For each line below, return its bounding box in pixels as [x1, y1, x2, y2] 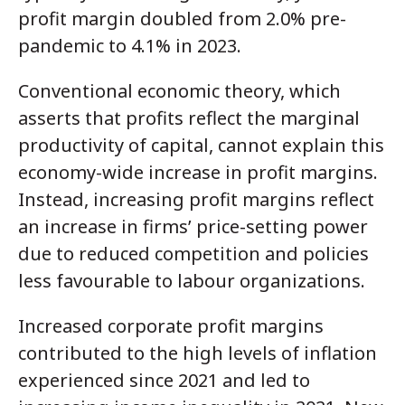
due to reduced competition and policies [18, 241, 369, 267]
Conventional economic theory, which [18, 79, 341, 104]
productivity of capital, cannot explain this [18, 133, 384, 158]
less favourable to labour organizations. [18, 268, 365, 294]
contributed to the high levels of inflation [18, 341, 377, 366]
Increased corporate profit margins [18, 314, 324, 339]
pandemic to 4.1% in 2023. [18, 33, 246, 59]
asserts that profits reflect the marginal [18, 106, 360, 131]
